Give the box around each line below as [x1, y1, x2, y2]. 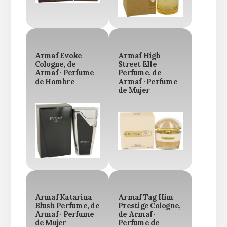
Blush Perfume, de [34, 201, 99, 211]
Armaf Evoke [34, 51, 82, 60]
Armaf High [118, 51, 161, 60]
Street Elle [118, 59, 157, 69]
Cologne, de [34, 59, 76, 69]
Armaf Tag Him [118, 193, 174, 202]
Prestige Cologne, [118, 201, 181, 211]
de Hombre [34, 77, 74, 86]
